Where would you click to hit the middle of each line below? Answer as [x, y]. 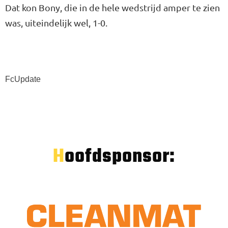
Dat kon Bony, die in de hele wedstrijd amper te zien [112, 7]
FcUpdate [23, 79]
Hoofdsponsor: [120, 157]
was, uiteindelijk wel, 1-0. [56, 22]
